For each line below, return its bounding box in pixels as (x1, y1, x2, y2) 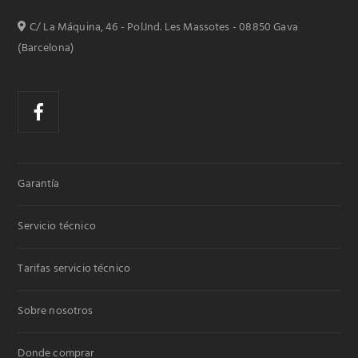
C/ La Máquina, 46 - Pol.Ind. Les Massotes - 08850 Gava (26, 18, 298, 37)
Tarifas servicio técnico (18, 260, 131, 278)
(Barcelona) (18, 39, 74, 58)
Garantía (18, 175, 60, 193)
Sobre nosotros (18, 302, 93, 320)
